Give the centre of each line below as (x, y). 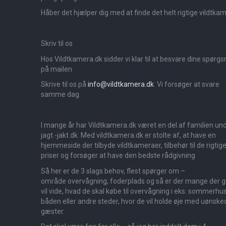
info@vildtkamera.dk (121, 84)
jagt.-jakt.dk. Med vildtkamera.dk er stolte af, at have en (128, 135)
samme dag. (61, 95)
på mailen (56, 69)
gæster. (53, 211)
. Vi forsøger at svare (187, 84)
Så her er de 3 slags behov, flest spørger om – (113, 171)
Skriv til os (57, 44)
